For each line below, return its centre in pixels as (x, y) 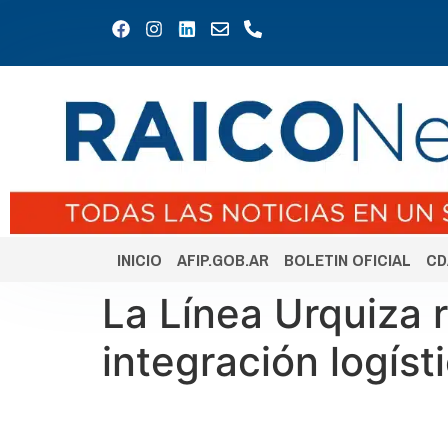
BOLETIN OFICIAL (347, 260)
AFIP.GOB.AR (223, 260)
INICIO (139, 260)
